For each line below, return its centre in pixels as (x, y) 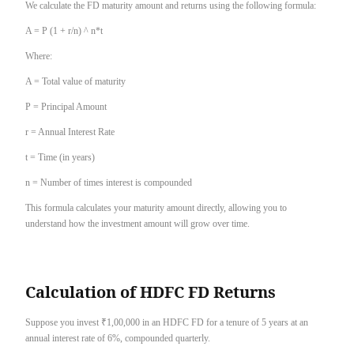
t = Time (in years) (60, 158)
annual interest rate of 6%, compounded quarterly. (118, 339)
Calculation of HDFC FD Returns (151, 292)
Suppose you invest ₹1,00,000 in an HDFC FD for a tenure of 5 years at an (167, 323)
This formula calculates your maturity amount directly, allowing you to (156, 208)
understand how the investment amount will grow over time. (137, 224)
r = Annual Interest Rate (70, 132)
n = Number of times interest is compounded (109, 183)
